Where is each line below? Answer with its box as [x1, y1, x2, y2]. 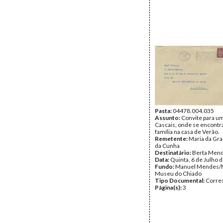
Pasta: [155, 107, 173, 114]
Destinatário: [155, 149, 192, 156]
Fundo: [155, 163, 175, 170]
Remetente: [155, 135, 189, 142]
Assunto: [155, 114, 181, 121]
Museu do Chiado [155, 170, 202, 177]
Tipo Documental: [155, 177, 206, 184]
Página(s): [155, 184, 183, 191]
